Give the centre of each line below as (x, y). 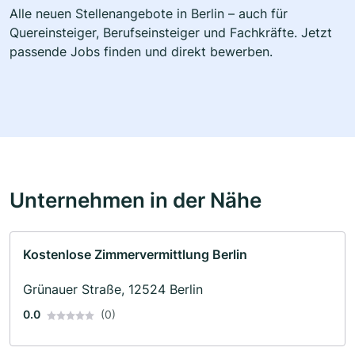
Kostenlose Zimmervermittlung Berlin (135, 254)
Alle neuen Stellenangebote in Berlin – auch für (149, 13)
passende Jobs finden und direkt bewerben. (141, 51)
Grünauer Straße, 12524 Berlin (113, 289)
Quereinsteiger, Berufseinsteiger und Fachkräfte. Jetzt (171, 32)
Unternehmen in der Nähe (136, 199)
